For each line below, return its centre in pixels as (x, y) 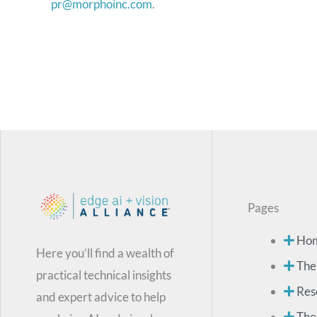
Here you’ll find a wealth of (105, 253)
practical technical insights (104, 275)
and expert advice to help (101, 297)
